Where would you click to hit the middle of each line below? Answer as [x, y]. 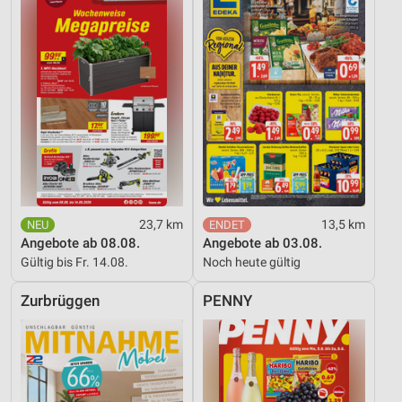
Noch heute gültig [252, 262]
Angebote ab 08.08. [80, 244]
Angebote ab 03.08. [262, 244]
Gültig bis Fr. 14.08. [74, 262]
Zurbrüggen [60, 301]
